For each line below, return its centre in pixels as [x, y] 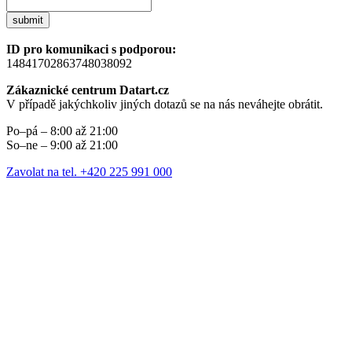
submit [28, 20]
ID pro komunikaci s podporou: [91, 49]
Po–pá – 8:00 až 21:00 [62, 131]
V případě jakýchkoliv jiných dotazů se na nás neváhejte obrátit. [165, 104]
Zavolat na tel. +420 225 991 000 [89, 172]
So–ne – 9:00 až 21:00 [62, 145]
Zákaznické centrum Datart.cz [88, 90]
